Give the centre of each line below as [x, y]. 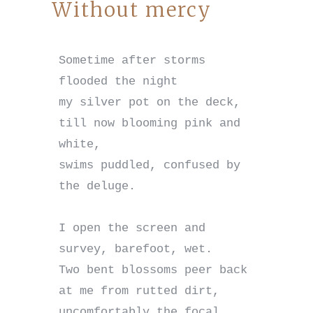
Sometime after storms [132, 61]
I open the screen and [132, 228]
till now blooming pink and [149, 124]
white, [79, 145]
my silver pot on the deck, [149, 103]
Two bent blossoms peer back [153, 270]
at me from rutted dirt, [139, 291]
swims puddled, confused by [149, 166]
